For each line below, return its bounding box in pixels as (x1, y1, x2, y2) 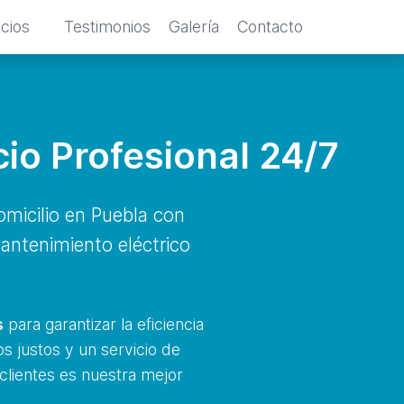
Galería (169, 17, 219, 36)
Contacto (237, 17, 303, 36)
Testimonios (64, 17, 151, 36)
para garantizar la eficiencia (3, 315, 204, 334)
